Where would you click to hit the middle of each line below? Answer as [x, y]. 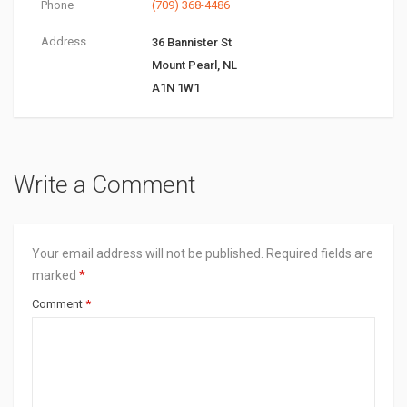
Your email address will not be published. [148, 253]
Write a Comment [104, 184]
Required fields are [318, 253]
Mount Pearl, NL [194, 65]
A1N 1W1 [175, 88]
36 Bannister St [191, 42]
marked [55, 275]
